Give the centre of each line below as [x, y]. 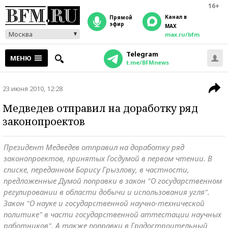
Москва [21, 34]
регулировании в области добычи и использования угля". [107, 192]
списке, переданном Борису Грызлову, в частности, [96, 169]
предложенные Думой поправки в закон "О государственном [113, 181]
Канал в [176, 17]
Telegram [142, 54]
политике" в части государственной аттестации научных [112, 214]
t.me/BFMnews [147, 62]
